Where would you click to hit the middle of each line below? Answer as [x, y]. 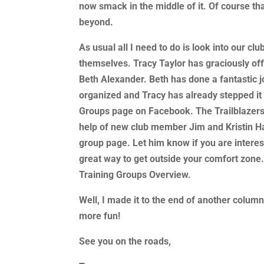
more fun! [100, 216]
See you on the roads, [125, 241]
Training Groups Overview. [135, 174]
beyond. [96, 22]
